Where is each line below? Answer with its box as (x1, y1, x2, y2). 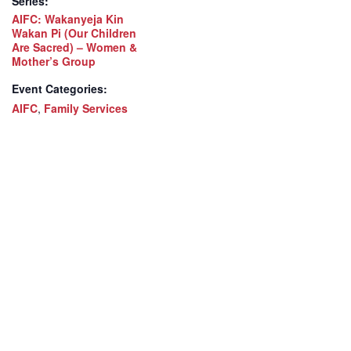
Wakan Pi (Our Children (12, 25, 136, 42)
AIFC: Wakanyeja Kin (12, 11, 124, 27)
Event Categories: (12, 81, 107, 97)
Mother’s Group (12, 53, 96, 70)
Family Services (44, 100, 128, 117)
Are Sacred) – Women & (12, 39, 137, 56)
